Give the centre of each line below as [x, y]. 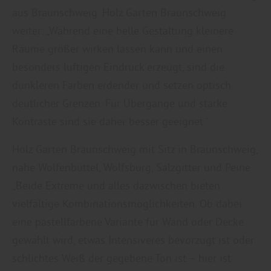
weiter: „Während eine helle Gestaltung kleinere [123, 30]
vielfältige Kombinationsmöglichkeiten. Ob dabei [127, 203]
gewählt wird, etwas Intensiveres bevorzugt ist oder [133, 240]
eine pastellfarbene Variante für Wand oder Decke [128, 221]
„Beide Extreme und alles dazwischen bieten [116, 185]
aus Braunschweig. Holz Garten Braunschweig [119, 12]
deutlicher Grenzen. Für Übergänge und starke [120, 103]
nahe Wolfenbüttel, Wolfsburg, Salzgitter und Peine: [132, 167]
